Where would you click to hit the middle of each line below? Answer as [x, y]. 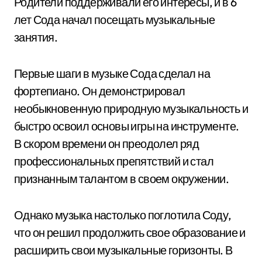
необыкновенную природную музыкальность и [131, 108]
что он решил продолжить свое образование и [130, 232]
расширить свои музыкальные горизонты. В [123, 250]
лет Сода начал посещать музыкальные [114, 20]
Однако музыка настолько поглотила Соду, [123, 215]
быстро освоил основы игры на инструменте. [127, 126]
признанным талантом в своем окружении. [122, 179]
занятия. [36, 37]
